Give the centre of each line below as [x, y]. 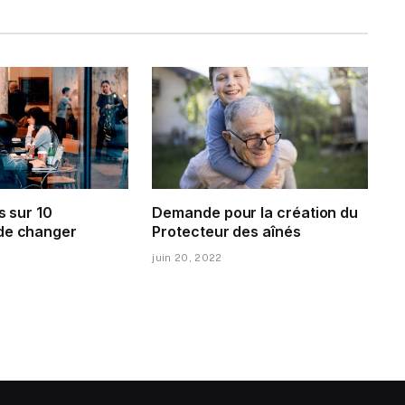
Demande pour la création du [255, 212]
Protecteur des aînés [226, 231]
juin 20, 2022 [187, 257]
